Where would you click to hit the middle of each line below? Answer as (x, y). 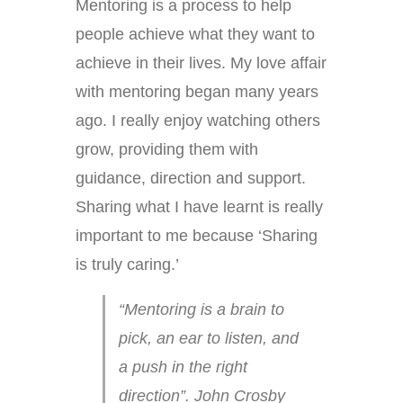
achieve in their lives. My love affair (201, 63)
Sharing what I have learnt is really (199, 207)
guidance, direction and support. (191, 179)
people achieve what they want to (195, 35)
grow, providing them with (167, 150)
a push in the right (183, 367)
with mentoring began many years (197, 92)
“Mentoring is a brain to (201, 310)
